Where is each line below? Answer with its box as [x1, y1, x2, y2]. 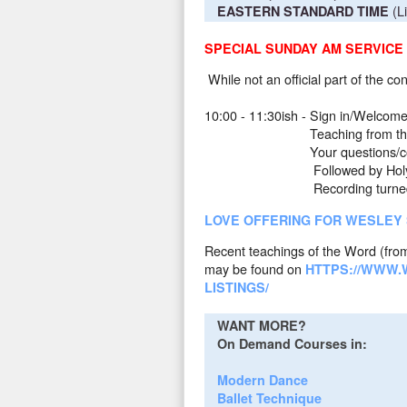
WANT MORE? [216, 315, 306, 334]
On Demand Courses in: [216, 333, 374, 352]
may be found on [203, 259, 305, 279]
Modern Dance [216, 370, 308, 389]
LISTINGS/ [203, 278, 269, 297]
